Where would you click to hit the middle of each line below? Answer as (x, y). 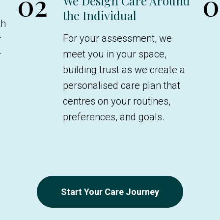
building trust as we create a (124, 70)
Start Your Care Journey (110, 192)
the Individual (100, 15)
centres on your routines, (117, 101)
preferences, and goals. (114, 117)
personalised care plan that (122, 85)
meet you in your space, (115, 54)
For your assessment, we (117, 38)
